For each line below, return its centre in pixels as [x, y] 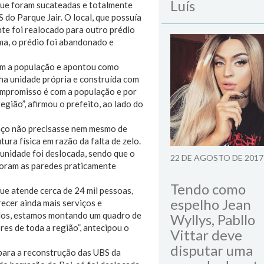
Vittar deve [206, 235]
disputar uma [212, 250]
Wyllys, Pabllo [213, 220]
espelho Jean [211, 204]
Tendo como [208, 189]
